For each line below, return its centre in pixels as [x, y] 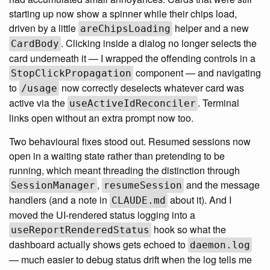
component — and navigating [197, 73]
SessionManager [53, 186]
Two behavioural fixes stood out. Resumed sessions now [130, 142]
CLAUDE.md [139, 201]
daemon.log [220, 245]
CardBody [35, 44]
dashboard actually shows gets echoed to [99, 245]
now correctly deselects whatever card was [152, 88]
